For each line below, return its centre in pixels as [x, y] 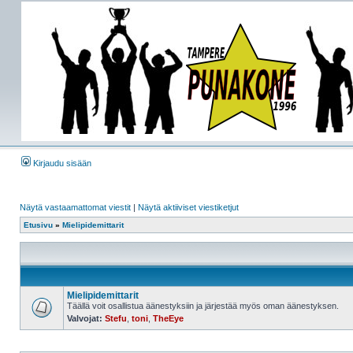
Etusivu [38, 225]
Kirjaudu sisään [61, 163]
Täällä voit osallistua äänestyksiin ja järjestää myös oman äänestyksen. [203, 306]
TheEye [168, 318]
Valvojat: [85, 318]
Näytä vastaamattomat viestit [75, 207]
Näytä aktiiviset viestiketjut [188, 207]
